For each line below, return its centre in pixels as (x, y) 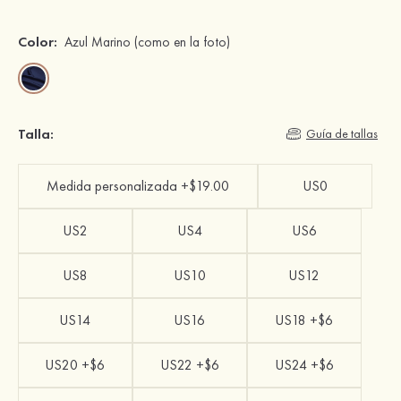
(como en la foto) (180, 42)
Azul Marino (98, 42)
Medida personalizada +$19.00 (137, 186)
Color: (38, 41)
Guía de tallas (342, 134)
